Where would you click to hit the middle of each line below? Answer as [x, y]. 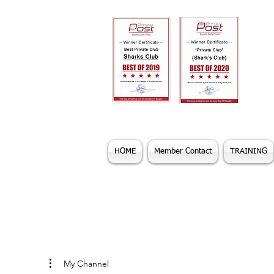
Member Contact [183, 151]
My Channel [86, 264]
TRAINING [249, 151]
